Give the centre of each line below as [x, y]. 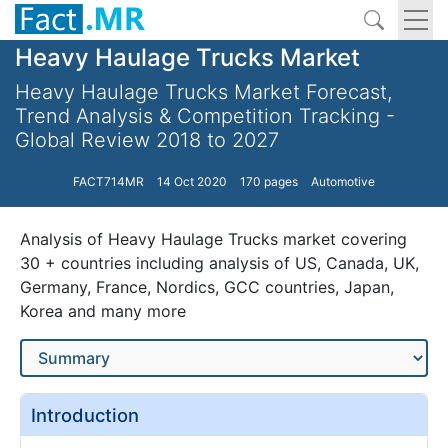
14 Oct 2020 [192, 181]
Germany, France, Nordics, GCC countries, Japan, [207, 287]
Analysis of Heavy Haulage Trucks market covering [213, 239]
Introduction [85, 415]
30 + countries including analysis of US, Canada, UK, [219, 263]
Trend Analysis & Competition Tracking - [205, 116]
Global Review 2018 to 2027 [147, 140]
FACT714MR [108, 181]
